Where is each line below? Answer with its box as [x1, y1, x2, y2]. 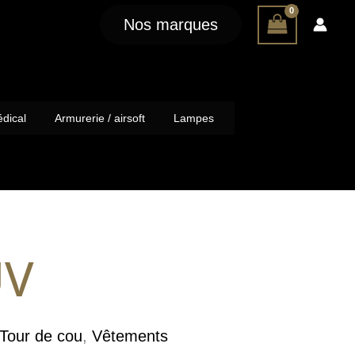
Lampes [174, 111, 214, 124]
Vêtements [92, 327, 169, 345]
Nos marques [124, 16, 218, 33]
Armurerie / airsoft [55, 111, 145, 124]
